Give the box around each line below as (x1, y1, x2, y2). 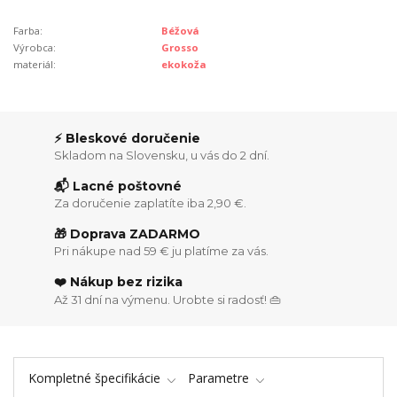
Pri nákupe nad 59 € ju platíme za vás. (54, 244, 269, 259)
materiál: (13, 57, 56, 71)
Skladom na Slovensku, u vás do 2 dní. (54, 148, 270, 163)
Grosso (161, 40, 199, 54)
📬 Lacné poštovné (54, 177, 183, 194)
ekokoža (161, 57, 207, 71)
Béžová (161, 23, 200, 37)
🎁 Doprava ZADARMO (54, 225, 201, 242)
